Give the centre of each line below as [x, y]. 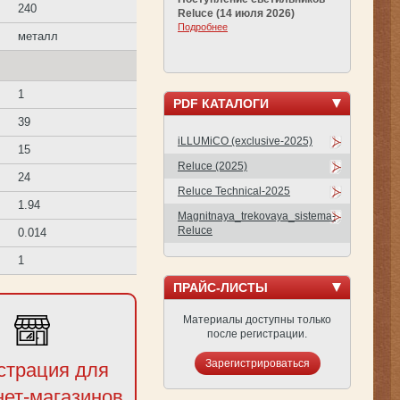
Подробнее [203, 26]
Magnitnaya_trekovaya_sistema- [257, 216]
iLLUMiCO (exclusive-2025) [245, 141]
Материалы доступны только [257, 319]
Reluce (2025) [212, 166]
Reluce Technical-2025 [234, 191]
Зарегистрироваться [257, 363]
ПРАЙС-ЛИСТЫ [221, 287]
